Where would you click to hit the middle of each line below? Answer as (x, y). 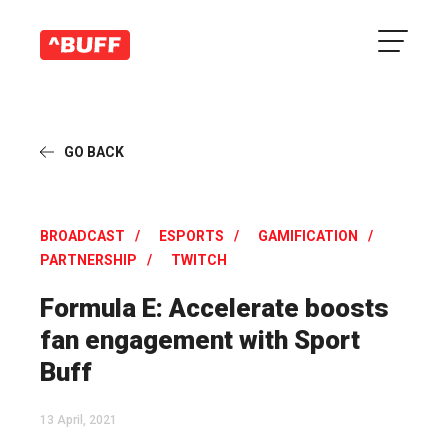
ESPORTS (191, 236)
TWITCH (199, 260)
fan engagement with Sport (200, 340)
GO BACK (94, 152)
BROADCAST (82, 236)
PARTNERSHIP (88, 260)
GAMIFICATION (308, 236)
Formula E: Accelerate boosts (214, 308)
